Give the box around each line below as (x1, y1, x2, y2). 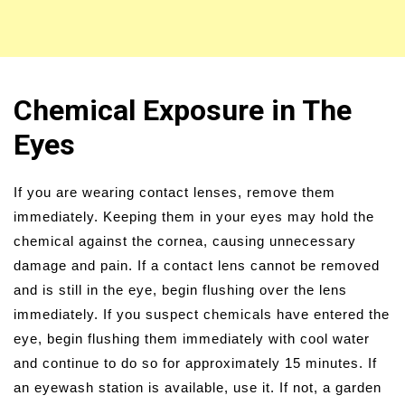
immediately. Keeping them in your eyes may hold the (14, 208, 374, 224)
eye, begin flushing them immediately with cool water (14, 330, 370, 346)
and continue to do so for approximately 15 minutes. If (14, 354, 377, 371)
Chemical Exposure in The (14, 92, 352, 127)
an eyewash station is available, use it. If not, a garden (14, 379, 381, 395)
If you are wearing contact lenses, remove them (14, 184, 335, 200)
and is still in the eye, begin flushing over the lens (14, 281, 347, 297)
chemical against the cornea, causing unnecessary (14, 232, 356, 249)
